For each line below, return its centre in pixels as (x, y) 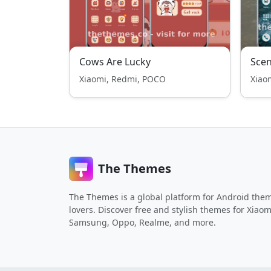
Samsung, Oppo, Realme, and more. (142, 222)
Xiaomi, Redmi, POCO (122, 79)
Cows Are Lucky (115, 62)
